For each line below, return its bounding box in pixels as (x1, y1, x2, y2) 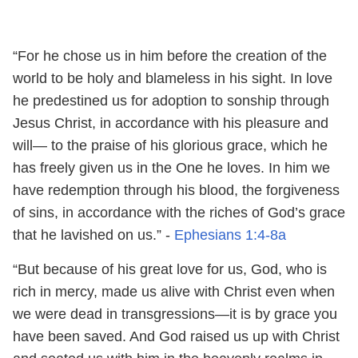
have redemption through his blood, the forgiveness (13, 181, 340, 198)
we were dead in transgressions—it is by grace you (13, 305, 337, 322)
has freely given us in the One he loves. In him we (13, 159, 330, 176)
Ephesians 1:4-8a (170, 226, 286, 243)
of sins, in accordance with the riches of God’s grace (13, 204, 345, 221)
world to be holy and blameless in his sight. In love (13, 70, 332, 86)
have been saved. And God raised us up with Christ (13, 328, 340, 344)
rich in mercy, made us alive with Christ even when (13, 283, 335, 300)
